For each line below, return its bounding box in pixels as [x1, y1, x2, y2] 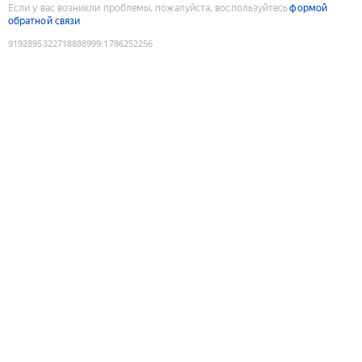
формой [289, 2, 327, 14]
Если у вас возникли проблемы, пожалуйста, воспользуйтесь [8, 2, 288, 14]
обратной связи [8, 15, 81, 27]
